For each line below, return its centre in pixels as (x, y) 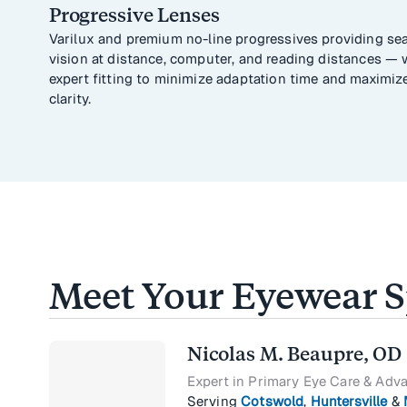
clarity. (70, 99)
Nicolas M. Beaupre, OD (294, 354)
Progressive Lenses (134, 15)
